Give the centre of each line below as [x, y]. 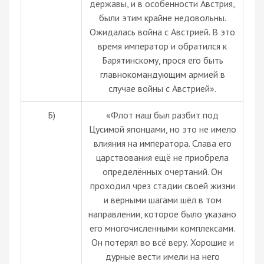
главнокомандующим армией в [162, 74]
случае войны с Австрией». [162, 88]
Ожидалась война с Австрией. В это [162, 32]
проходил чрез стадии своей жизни [162, 185]
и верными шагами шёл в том [162, 199]
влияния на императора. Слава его [162, 143]
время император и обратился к [162, 46]
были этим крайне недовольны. [162, 17]
